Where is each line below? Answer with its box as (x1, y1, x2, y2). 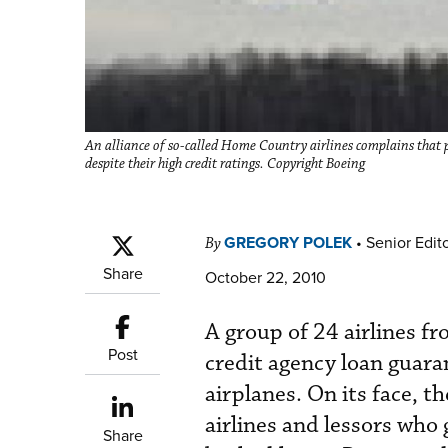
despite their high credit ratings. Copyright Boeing (85, 155, 365, 174)
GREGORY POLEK (224, 231, 352, 255)
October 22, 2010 (205, 266, 326, 289)
